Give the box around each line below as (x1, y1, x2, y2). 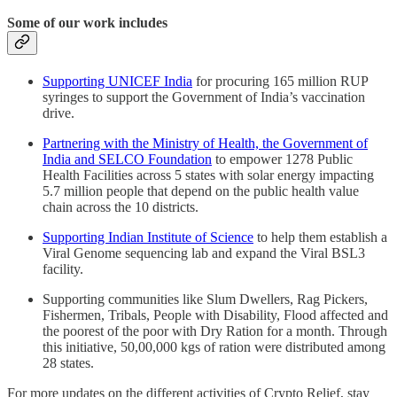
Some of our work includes (7, 14, 167, 30)
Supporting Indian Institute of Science (43, 230, 253, 245)
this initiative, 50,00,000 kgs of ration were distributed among (43, 339, 385, 355)
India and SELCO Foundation (43, 152, 212, 167)
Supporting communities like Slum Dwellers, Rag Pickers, (43, 292, 368, 307)
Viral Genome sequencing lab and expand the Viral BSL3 (43, 245, 365, 261)
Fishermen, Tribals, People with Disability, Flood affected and (43, 307, 388, 323)
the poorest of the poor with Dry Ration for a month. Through (43, 323, 387, 339)
